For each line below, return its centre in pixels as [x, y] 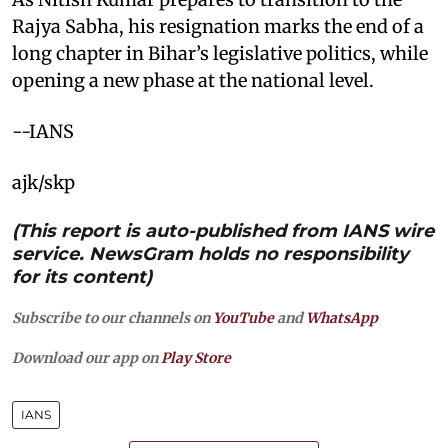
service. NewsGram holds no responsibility [210, 253]
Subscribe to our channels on [112, 317]
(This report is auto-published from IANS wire [223, 230]
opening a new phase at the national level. [193, 80]
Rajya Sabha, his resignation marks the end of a [218, 26]
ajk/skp [43, 182]
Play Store [196, 357]
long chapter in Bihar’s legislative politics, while [220, 53]
